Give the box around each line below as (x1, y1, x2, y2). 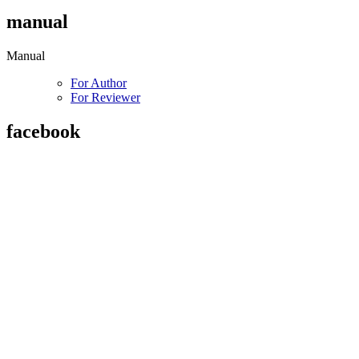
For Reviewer (71, 90, 140, 104)
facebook (6, 120, 80, 142)
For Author (71, 75, 127, 90)
